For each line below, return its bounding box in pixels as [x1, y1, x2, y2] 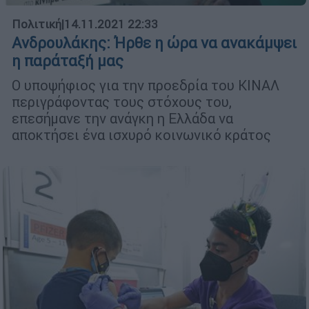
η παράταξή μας [12, 52, 123, 71]
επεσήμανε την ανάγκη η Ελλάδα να [12, 110, 233, 128]
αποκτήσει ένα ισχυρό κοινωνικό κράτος [12, 126, 275, 144]
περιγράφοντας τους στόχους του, [12, 93, 232, 111]
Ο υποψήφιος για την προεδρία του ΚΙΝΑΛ [12, 77, 279, 94]
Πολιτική [12, 17, 61, 32]
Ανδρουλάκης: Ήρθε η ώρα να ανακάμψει [12, 34, 297, 53]
